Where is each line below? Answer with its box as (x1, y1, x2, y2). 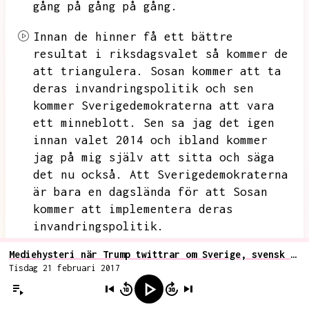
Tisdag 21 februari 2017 (9, 263, 121, 273)
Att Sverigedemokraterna (130, 168, 288, 181)
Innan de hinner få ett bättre (33, 30, 233, 43)
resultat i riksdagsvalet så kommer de (33, 47, 288, 61)
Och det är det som (143, 267, 268, 281)
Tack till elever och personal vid (33, 250, 261, 263)
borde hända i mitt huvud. (33, 284, 206, 298)
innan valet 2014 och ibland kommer (33, 133, 268, 147)
